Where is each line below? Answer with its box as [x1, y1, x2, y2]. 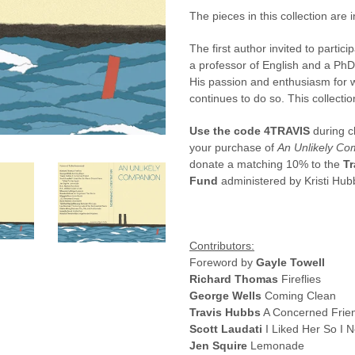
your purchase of [189, 141, 277, 154]
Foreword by [189, 256, 256, 269]
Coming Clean [261, 289, 336, 302]
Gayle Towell [256, 256, 325, 269]
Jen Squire [189, 339, 247, 352]
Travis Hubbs [189, 306, 261, 319]
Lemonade [247, 339, 304, 352]
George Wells [189, 289, 261, 302]
